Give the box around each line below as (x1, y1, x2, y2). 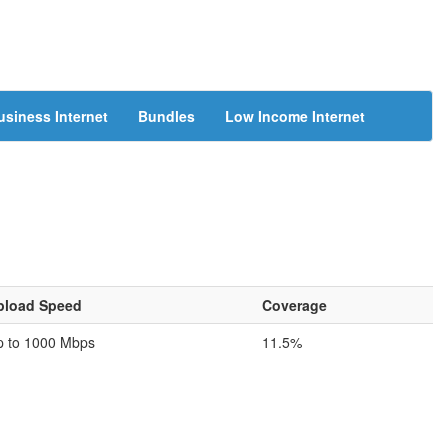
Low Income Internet (225, 106, 365, 126)
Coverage (262, 295, 327, 315)
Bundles (138, 106, 195, 126)
